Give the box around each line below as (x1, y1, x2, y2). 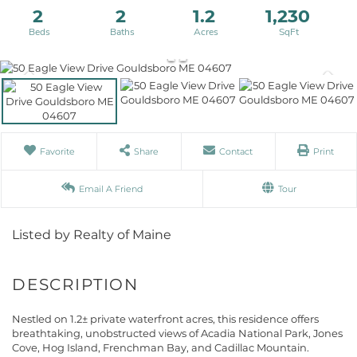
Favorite (39, 145, 75, 157)
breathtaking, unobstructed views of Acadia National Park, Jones (12, 326, 343, 339)
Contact (219, 145, 253, 157)
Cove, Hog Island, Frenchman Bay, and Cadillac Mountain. (12, 340, 309, 354)
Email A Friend (78, 182, 143, 194)
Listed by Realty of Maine (12, 226, 171, 242)
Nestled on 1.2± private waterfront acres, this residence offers (12, 312, 319, 325)
